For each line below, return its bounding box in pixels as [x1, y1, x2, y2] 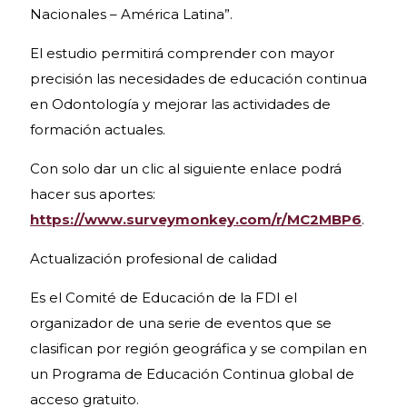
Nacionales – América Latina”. [30, 5, 233, 23]
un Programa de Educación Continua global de [30, 365, 354, 382]
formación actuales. [30, 121, 165, 138]
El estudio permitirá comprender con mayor [30, 45, 334, 62]
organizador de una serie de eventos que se [30, 314, 332, 332]
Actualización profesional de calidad [30, 250, 277, 267]
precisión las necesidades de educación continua [30, 70, 367, 87]
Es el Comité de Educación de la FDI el [30, 289, 297, 306]
